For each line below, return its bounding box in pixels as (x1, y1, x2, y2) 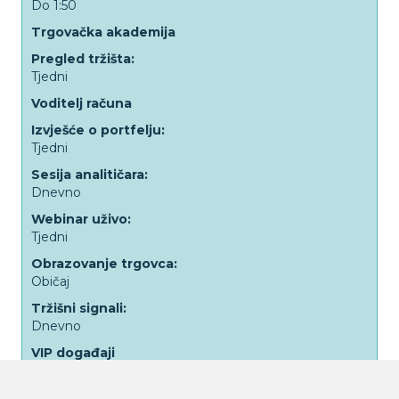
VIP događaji (31, 345, 115, 361)
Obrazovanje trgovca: (31, 256, 177, 272)
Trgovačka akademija (31, 24, 175, 40)
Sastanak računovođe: (31, 371, 182, 387)
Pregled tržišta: (31, 51, 134, 67)
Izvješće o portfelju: (31, 122, 165, 138)
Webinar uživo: (31, 211, 131, 227)
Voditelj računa (31, 95, 132, 111)
